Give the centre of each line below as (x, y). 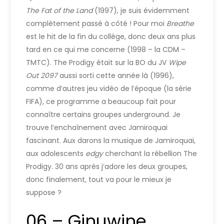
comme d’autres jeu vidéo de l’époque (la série (109, 88)
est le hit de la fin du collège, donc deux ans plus (111, 36)
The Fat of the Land (60, 10)
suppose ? (44, 192)
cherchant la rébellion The (151, 153)
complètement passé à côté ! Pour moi (96, 23)
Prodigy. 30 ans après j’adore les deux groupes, (107, 166)
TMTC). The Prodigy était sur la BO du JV (97, 62)
